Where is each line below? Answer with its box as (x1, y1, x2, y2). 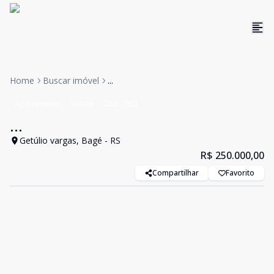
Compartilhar (152, 168, 199, 178)
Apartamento (15, 98, 61, 109)
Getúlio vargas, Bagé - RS (20, 135, 120, 146)
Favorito (226, 168, 254, 178)
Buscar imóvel (43, 75, 99, 86)
